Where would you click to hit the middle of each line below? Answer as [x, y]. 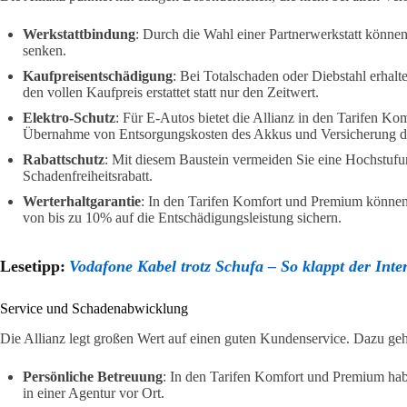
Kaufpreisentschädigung [98, 75]
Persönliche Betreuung [93, 376]
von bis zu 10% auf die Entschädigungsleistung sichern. [182, 217]
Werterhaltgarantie [82, 201]
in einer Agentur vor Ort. [94, 392]
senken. [45, 50]
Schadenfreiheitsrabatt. [88, 175]
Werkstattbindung [79, 34]
